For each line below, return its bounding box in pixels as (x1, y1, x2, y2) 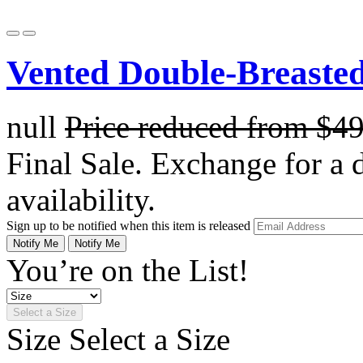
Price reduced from (65, 109, 316, 144)
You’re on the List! (6, 252, 249, 288)
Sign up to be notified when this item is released (6, 218, 254, 233)
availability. (6, 181, 156, 217)
